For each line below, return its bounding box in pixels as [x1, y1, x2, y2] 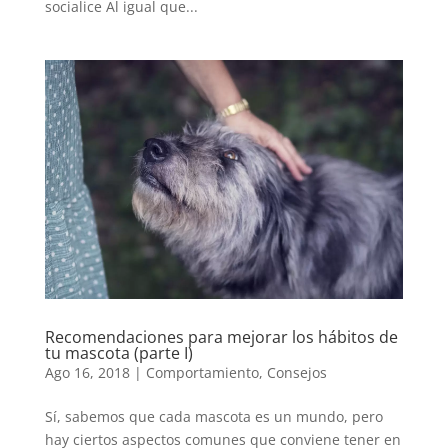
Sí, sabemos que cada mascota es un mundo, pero [44, 407, 383, 427]
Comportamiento [145, 363, 259, 383]
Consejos [266, 363, 327, 383]
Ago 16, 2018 [44, 363, 130, 383]
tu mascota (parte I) [44, 342, 193, 365]
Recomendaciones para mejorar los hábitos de [44, 326, 398, 349]
